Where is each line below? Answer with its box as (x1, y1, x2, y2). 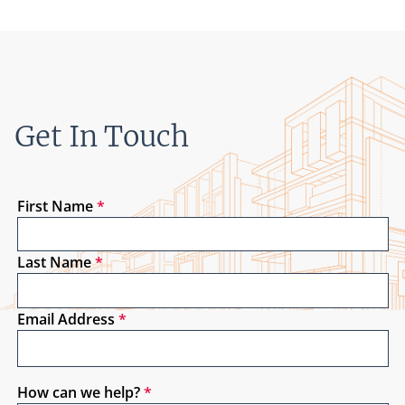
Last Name (16, 252, 91, 273)
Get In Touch (14, 118, 189, 155)
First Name (16, 195, 93, 216)
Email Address (16, 308, 115, 329)
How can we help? (16, 382, 140, 403)
